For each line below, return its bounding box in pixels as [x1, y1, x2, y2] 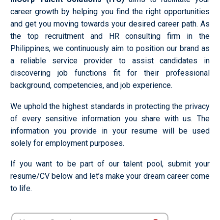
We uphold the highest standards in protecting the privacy [10, 101, 210, 111]
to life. [10, 184, 32, 193]
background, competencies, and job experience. [10, 81, 172, 90]
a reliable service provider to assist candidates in [10, 56, 210, 66]
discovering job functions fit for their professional [10, 68, 210, 78]
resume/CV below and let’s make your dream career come [10, 171, 210, 181]
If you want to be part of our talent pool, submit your [10, 159, 210, 169]
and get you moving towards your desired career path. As [10, 19, 210, 29]
